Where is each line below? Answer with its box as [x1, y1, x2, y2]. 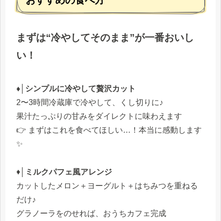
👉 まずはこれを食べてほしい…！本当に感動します [16, 126, 202, 134]
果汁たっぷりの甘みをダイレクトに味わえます [16, 112, 182, 120]
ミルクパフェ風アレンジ [25, 167, 112, 176]
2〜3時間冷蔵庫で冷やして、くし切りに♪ [16, 98, 163, 107]
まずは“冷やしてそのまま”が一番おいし [16, 32, 194, 43]
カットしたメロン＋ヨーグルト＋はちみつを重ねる [16, 181, 198, 190]
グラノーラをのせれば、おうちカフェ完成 [16, 209, 166, 218]
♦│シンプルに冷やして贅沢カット [16, 84, 136, 93]
